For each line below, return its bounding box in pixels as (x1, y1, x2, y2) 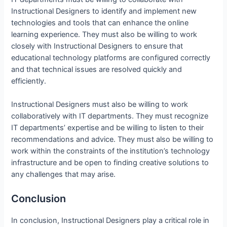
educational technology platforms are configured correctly (11, 53, 211, 63)
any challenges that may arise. (11, 170, 116, 179)
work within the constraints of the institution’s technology (11, 146, 210, 156)
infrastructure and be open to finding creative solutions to (11, 158, 209, 168)
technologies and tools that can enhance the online (11, 18, 189, 28)
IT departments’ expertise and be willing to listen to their (11, 123, 204, 133)
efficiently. (11, 77, 47, 86)
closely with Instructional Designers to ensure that (11, 42, 183, 51)
